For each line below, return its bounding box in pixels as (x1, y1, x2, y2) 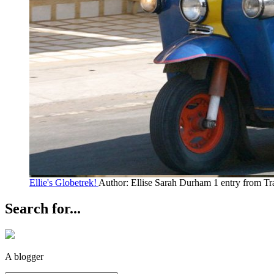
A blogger (5, 251, 43, 262)
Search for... (5, 200, 81, 217)
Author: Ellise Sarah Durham (98, 177, 211, 188)
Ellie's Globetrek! (29, 177, 97, 188)
